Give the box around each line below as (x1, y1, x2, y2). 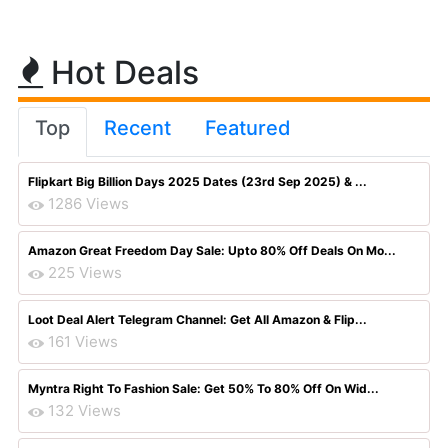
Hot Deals (43, 53, 199, 92)
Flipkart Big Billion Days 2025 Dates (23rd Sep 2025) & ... (28, 174, 367, 189)
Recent (104, 116, 171, 140)
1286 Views (48, 194, 129, 213)
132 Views (48, 401, 121, 420)
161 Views (48, 332, 118, 351)
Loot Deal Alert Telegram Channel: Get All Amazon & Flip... (28, 312, 367, 327)
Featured (205, 116, 291, 140)
